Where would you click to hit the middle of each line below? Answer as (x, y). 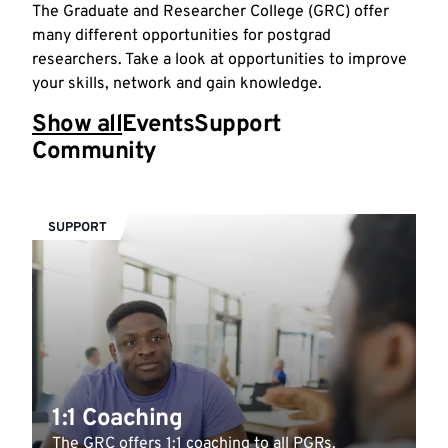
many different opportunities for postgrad (181, 35)
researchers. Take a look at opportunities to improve (219, 59)
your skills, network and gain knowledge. (177, 83)
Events (158, 124)
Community (94, 151)
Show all (77, 124)
